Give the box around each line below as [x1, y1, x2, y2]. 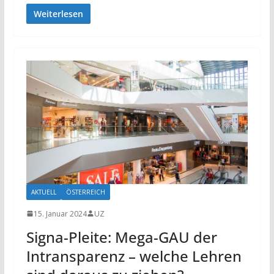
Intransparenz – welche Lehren [26, 245, 242, 266]
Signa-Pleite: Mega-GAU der [26, 226, 217, 247]
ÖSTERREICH [65, 187, 105, 196]
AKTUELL [31, 187, 56, 196]
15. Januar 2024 [33, 208, 87, 219]
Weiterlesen [33, 7, 83, 20]
